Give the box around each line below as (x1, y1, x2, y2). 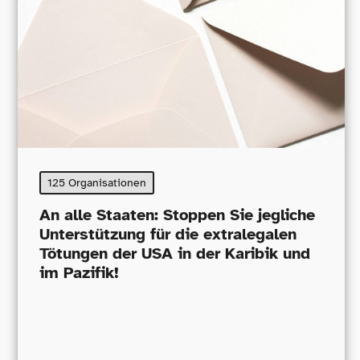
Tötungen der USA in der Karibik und (39, 243, 310, 264)
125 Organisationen (47, 176, 146, 190)
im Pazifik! (39, 262, 119, 283)
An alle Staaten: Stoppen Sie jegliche (39, 204, 315, 225)
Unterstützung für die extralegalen (39, 223, 297, 244)
